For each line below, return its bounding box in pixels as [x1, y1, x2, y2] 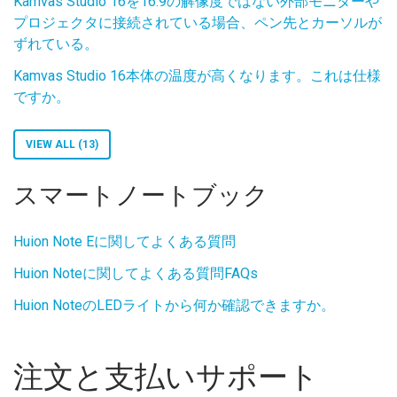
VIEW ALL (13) [26, 138, 98, 151]
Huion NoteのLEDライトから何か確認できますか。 [13, 297, 335, 314]
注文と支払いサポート [13, 359, 319, 394]
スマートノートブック [13, 181, 269, 210]
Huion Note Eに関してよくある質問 [13, 233, 236, 250]
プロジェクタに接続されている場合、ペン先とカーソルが [13, 14, 382, 31]
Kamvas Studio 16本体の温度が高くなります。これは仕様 [13, 67, 381, 84]
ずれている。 [13, 35, 98, 52]
